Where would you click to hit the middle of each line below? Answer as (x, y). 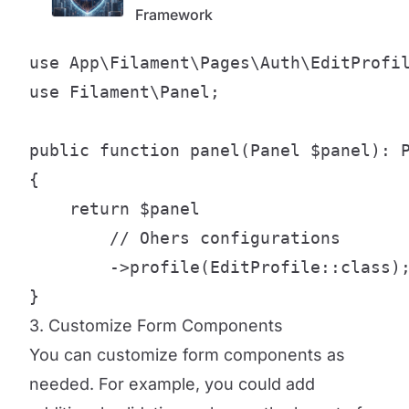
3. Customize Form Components (156, 325)
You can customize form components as (187, 355)
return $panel (115, 209)
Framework (174, 15)
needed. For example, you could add (172, 384)
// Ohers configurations (185, 238)
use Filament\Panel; (125, 92)
